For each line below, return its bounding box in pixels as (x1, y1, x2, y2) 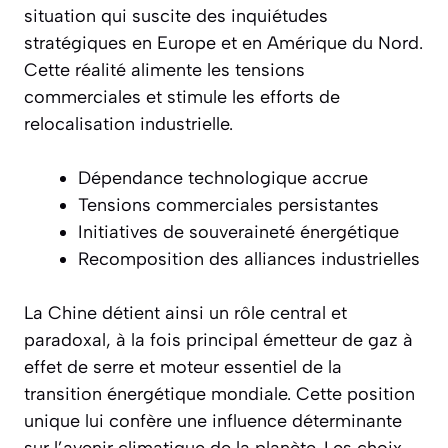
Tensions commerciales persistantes (78, 194, 379, 217)
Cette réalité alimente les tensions (24, 59, 305, 82)
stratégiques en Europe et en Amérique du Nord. (24, 32, 423, 55)
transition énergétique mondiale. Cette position (24, 383, 415, 406)
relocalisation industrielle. (24, 113, 233, 136)
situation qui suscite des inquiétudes (24, 5, 328, 28)
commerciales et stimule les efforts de (24, 86, 340, 109)
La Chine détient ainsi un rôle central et (24, 302, 347, 325)
